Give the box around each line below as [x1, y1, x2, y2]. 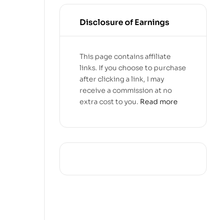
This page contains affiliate [80, 52, 171, 61]
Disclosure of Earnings [80, 17, 169, 27]
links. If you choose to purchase [80, 63, 186, 72]
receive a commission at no [80, 85, 172, 95]
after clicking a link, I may [80, 74, 164, 83]
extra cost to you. [80, 97, 140, 106]
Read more [140, 97, 178, 106]
